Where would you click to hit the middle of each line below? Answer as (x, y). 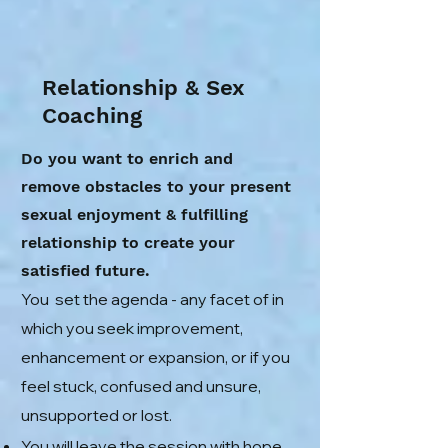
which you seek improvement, (132, 328)
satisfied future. (85, 270)
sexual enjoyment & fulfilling (134, 214)
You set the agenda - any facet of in (152, 299)
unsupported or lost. (96, 415)
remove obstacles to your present (156, 186)
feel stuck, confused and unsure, (141, 386)
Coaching (92, 115)
